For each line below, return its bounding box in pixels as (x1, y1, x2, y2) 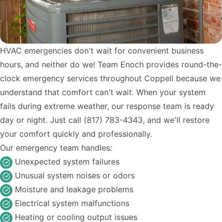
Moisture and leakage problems (15, 184, 133, 194)
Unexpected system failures (15, 157, 119, 166)
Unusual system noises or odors (15, 170, 135, 180)
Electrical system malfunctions (15, 198, 129, 208)
